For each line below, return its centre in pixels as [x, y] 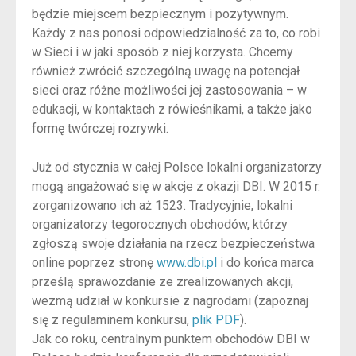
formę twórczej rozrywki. [100, 128]
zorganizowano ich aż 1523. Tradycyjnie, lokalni [162, 206]
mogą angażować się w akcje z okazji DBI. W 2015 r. [176, 187]
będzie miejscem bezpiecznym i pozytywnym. [160, 14]
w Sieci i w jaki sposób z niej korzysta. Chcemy [163, 52]
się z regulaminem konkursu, [112, 320]
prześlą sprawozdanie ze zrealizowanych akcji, [163, 282]
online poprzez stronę [94, 263]
